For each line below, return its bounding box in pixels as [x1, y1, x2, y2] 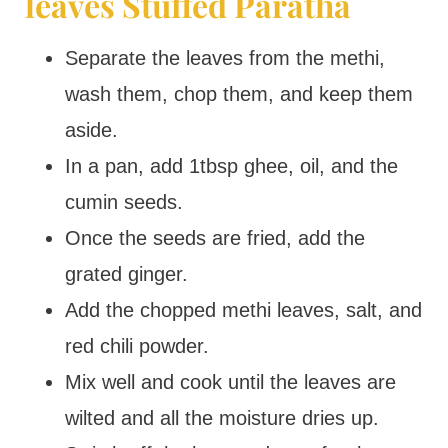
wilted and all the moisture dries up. [64, 407, 379, 429]
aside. [64, 119, 118, 141]
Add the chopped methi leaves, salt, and [64, 299, 422, 321]
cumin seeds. [64, 191, 183, 213]
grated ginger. [64, 263, 188, 285]
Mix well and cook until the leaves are [64, 371, 396, 393]
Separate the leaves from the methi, [64, 47, 385, 69]
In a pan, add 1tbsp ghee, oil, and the [64, 155, 398, 177]
